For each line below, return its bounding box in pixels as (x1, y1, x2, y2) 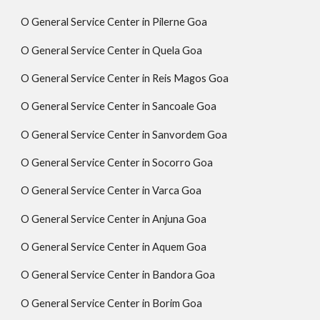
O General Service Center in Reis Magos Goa (21, 72, 229, 85)
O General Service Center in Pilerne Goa (21, 16, 208, 29)
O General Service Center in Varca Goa (21, 184, 202, 197)
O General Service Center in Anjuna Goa (21, 212, 207, 225)
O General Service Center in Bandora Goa (21, 269, 216, 281)
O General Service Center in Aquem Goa (21, 241, 207, 254)
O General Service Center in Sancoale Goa (21, 100, 217, 113)
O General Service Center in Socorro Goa (21, 156, 214, 169)
